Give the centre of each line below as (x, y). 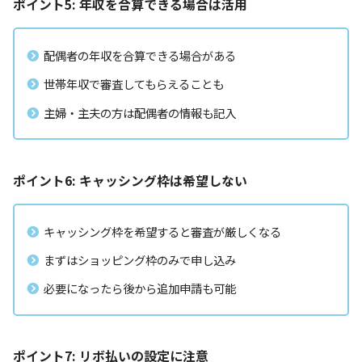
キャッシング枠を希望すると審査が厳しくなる (162, 231)
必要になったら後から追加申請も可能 (140, 288)
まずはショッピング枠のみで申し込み (140, 260)
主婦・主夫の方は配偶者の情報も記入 (140, 112)
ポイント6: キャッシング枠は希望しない (130, 180)
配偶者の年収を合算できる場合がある (140, 55)
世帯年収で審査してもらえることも (134, 84)
